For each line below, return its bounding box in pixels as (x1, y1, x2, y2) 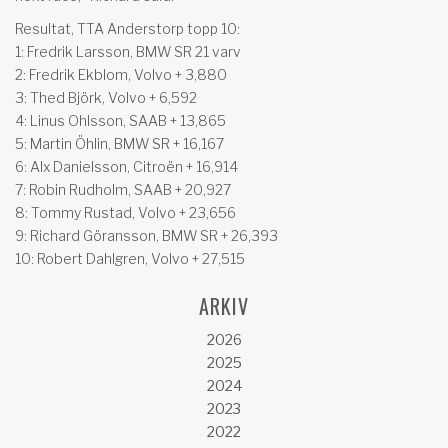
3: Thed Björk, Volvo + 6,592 (15, 88, 197, 106)
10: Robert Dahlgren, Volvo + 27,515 (15, 249, 245, 267)
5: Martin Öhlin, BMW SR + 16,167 (15, 134, 224, 152)
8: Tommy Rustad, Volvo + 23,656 (15, 203, 236, 221)
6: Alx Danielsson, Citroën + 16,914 (15, 157, 238, 175)
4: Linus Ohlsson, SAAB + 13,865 (15, 111, 226, 129)
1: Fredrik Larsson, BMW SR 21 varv (15, 42, 241, 60)
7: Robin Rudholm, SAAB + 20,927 (15, 180, 231, 198)
